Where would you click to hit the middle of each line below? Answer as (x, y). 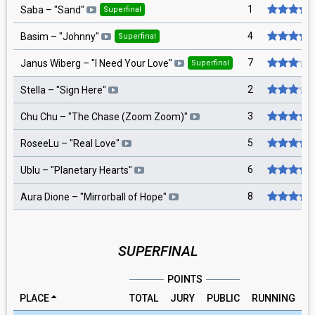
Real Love (95, 144)
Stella (33, 90)
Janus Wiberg (51, 63)
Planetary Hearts (91, 171)
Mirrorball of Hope (123, 197)
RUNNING (274, 298)
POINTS (185, 279)
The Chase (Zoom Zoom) (128, 117)
